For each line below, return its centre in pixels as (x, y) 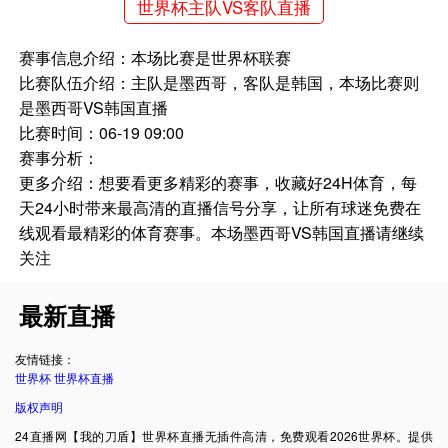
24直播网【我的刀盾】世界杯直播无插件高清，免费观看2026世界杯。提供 (224, 435)
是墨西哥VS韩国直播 (94, 108)
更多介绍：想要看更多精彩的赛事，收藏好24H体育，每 (218, 183)
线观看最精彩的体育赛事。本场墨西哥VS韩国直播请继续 (222, 233)
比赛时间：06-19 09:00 (102, 133)
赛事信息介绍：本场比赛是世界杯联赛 (155, 58)
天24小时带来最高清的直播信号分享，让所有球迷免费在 (220, 208)
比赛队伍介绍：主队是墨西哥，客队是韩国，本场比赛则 (219, 83)
